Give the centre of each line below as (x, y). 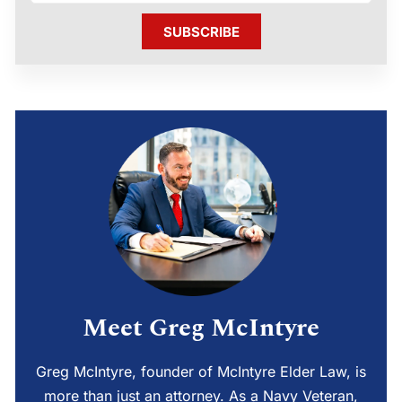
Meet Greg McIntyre (201, 328)
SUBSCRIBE (201, 31)
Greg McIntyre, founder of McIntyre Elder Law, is (201, 371)
